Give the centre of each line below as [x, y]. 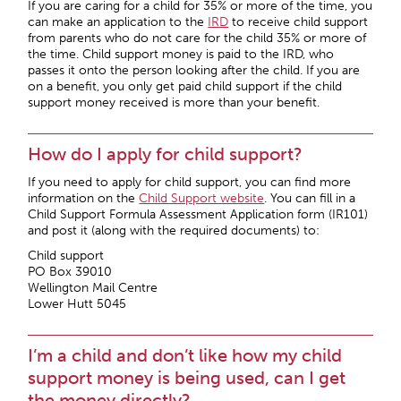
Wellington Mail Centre [93, 288]
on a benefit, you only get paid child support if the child [185, 86]
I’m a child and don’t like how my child [185, 355]
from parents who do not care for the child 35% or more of [197, 38]
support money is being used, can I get [187, 378]
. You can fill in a [310, 198]
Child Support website [202, 198]
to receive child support [299, 22]
